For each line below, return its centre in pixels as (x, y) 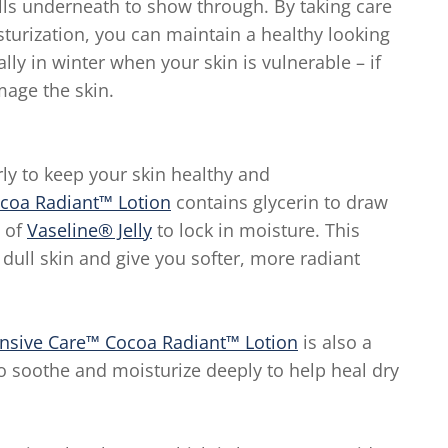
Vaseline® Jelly (89, 230)
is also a (335, 342)
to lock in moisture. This (256, 230)
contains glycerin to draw (279, 202)
